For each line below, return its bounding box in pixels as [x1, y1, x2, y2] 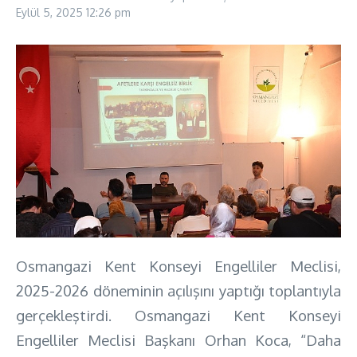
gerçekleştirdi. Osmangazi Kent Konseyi [16, 305, 341, 324]
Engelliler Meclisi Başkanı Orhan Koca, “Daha [16, 330, 341, 349]
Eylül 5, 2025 [16, 6, 86, 19]
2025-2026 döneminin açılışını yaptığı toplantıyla [16, 280, 341, 300]
